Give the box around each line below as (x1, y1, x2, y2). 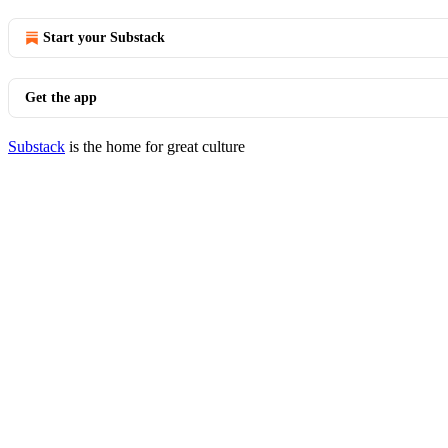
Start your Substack (43, 30, 165, 45)
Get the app (25, 90, 97, 105)
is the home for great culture (65, 138, 245, 155)
